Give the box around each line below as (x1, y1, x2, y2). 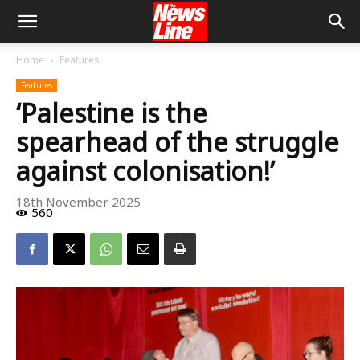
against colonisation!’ (16, 153, 275, 188)
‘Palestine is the (16, 96, 207, 130)
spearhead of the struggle (16, 125, 339, 159)
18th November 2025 (16, 194, 141, 211)
